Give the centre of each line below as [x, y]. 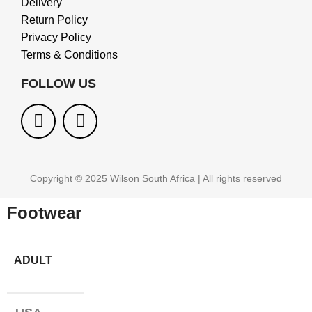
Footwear [44, 212]
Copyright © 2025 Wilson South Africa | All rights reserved [156, 178]
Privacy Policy [56, 37]
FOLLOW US [58, 83]
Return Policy [54, 19]
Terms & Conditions [69, 54]
